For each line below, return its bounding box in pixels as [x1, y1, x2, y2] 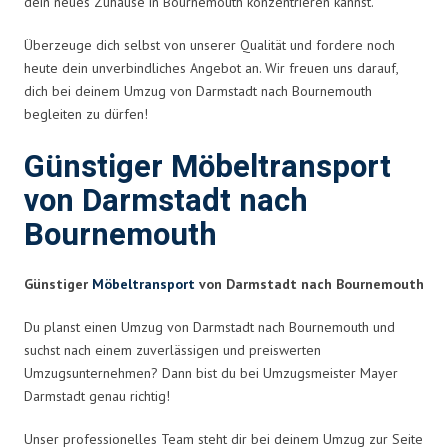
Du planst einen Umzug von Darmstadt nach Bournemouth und [24, 317, 395, 336]
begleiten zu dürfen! [24, 104, 148, 123]
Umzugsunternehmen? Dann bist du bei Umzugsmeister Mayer [24, 363, 398, 382]
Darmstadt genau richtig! [24, 386, 170, 405]
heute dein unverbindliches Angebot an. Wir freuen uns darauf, [24, 58, 398, 77]
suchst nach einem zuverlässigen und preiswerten [24, 340, 321, 359]
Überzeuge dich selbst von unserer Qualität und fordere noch [24, 35, 395, 54]
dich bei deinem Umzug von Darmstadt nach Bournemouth [24, 81, 372, 100]
